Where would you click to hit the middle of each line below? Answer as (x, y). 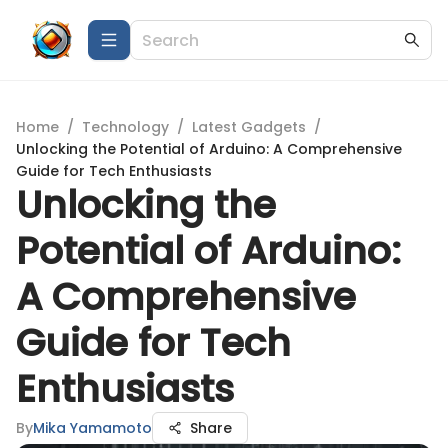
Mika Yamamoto (92, 428)
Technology (125, 127)
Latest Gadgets (249, 127)
